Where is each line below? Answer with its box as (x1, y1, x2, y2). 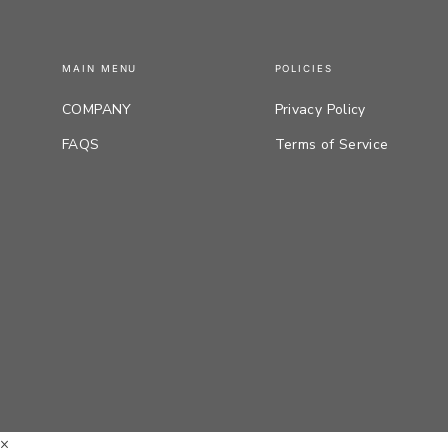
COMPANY (62, 100, 132, 120)
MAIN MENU (62, 63, 138, 75)
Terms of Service (274, 135, 389, 155)
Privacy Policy (274, 100, 366, 120)
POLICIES (274, 63, 333, 75)
